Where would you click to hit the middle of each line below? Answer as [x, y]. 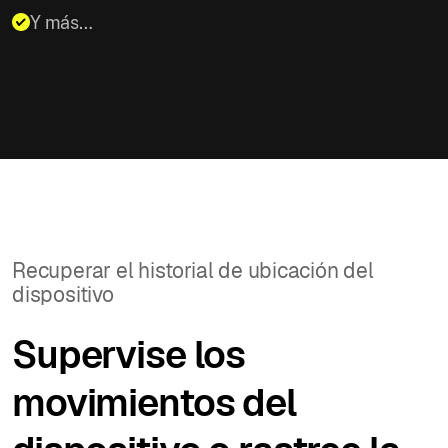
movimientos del [154, 402]
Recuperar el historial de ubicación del [193, 270]
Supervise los [129, 354]
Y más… [61, 22]
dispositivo [63, 294]
